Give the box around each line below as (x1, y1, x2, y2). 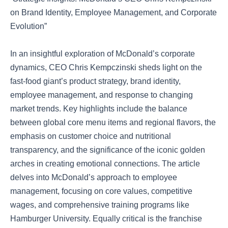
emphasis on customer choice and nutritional (10, 132, 171, 140)
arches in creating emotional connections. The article (10, 159, 200, 168)
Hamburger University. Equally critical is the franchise (10, 214, 202, 223)
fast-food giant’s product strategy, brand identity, (10, 77, 181, 85)
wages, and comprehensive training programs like (10, 201, 189, 209)
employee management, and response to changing (10, 91, 193, 99)
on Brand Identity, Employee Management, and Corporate (10, 8, 217, 17)
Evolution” (10, 22, 47, 31)
